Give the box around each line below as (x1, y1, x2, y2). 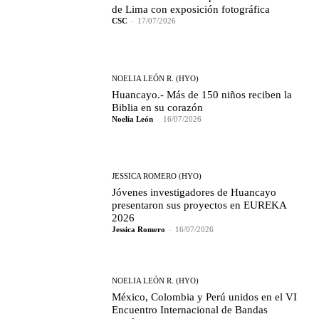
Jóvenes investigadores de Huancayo (112, 187, 277, 199)
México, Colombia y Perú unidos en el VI (112, 291, 298, 303)
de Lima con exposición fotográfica (112, 4, 271, 16)
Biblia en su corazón (112, 101, 204, 113)
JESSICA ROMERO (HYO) (112, 172, 202, 181)
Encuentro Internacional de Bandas (112, 303, 268, 315)
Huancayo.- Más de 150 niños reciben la (112, 88, 293, 100)
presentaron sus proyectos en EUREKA (112, 199, 288, 211)
